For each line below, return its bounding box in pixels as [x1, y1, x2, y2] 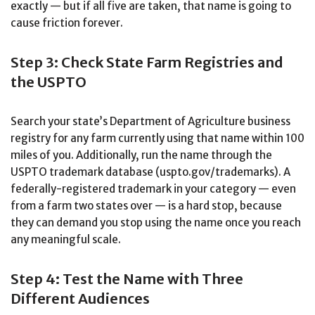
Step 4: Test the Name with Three [11, 270, 243, 288]
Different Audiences [11, 290, 150, 308]
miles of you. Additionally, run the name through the [11, 148, 272, 162]
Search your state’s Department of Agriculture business [11, 115, 290, 129]
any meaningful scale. [11, 233, 121, 247]
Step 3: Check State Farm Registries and [11, 53, 283, 72]
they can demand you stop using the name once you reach [11, 216, 301, 230]
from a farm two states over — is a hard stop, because [11, 199, 282, 213]
